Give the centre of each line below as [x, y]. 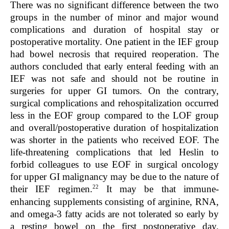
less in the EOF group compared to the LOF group [114, 116]
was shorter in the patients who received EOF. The [114, 140]
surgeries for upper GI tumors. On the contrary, [114, 91]
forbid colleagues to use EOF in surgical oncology [114, 165]
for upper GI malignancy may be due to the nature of [114, 177]
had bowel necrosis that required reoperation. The [114, 54]
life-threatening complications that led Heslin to [114, 152]
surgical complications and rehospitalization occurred [114, 103]
